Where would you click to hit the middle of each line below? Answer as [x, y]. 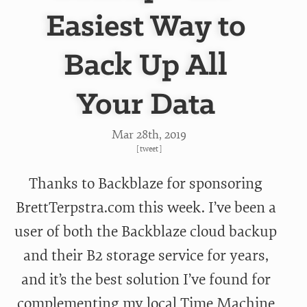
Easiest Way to [146, 27]
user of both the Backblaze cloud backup [146, 232]
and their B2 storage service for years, [146, 256]
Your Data [146, 106]
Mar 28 [130, 135]
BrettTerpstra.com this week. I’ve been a [146, 208]
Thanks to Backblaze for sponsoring [146, 184]
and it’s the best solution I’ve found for [146, 280]
